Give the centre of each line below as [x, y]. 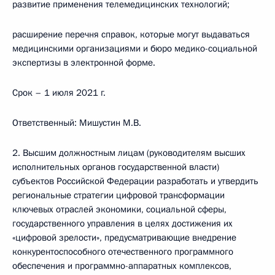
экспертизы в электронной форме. [84, 63]
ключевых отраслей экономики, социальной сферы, [119, 209]
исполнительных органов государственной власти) [116, 167]
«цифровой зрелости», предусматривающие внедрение [124, 238]
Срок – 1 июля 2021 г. [59, 93]
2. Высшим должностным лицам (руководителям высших [129, 153]
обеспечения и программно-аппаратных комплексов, [122, 266]
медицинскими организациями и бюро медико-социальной [135, 48]
